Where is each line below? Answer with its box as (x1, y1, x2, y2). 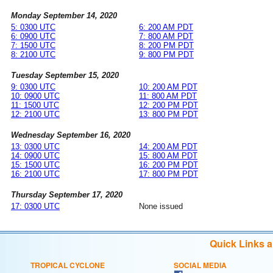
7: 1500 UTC (11, 41, 55, 51)
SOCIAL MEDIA (174, 260, 227, 271)
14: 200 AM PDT (139, 142, 197, 152)
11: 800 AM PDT (139, 91, 197, 101)
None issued (139, 202, 183, 211)
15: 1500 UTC (11, 160, 60, 170)
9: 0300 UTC (11, 82, 55, 92)
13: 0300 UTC (11, 142, 60, 152)
